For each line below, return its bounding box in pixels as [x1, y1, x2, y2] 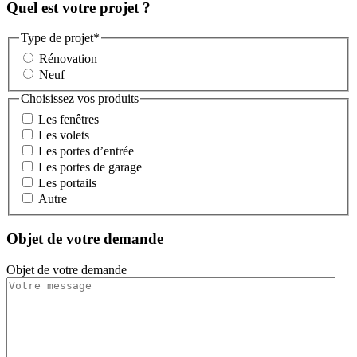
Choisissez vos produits [21, 91, 139, 105]
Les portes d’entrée [38, 143, 134, 158]
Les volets [38, 127, 89, 142]
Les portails [38, 175, 96, 190]
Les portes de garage [38, 159, 142, 174]
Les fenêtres [38, 112, 99, 126]
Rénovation [39, 51, 97, 65]
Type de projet [21, 31, 93, 45]
